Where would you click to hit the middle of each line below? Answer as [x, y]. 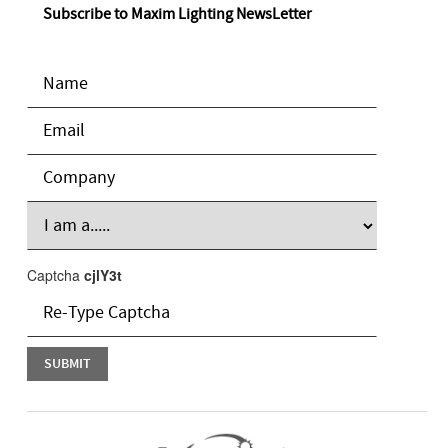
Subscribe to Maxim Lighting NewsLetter [177, 14]
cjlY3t [102, 274]
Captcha [53, 274]
